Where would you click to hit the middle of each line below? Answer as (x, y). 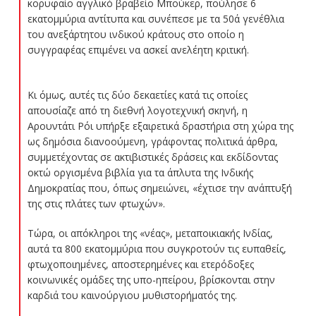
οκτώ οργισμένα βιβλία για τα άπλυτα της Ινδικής (140, 172)
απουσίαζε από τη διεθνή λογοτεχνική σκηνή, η (137, 110)
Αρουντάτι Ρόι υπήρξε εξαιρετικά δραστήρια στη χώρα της (160, 126)
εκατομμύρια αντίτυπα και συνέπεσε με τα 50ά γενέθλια (156, 18)
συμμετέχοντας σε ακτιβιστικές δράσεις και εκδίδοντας (152, 157)
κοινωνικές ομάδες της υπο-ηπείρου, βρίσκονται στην (151, 279)
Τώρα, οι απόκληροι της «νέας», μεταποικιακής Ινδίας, (150, 233)
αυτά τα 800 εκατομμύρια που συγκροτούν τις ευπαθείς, (157, 248)
